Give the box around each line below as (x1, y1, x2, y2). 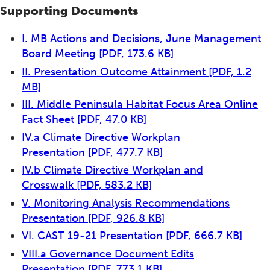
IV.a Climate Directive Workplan (22, 130, 180, 144)
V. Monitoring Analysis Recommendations (22, 196, 230, 210)
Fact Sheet (22, 113, 77, 127)
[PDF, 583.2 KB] (77, 178, 152, 192)
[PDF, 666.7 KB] (166, 229, 242, 243)
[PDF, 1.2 (209, 64, 251, 78)
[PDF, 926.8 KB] (88, 211, 165, 225)
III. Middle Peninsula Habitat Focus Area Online (22, 98, 258, 111)
